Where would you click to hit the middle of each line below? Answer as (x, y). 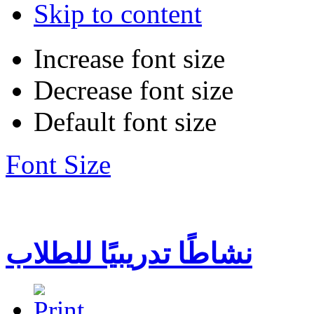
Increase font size (129, 58)
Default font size (125, 121)
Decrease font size (134, 90)
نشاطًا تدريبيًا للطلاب (129, 254)
